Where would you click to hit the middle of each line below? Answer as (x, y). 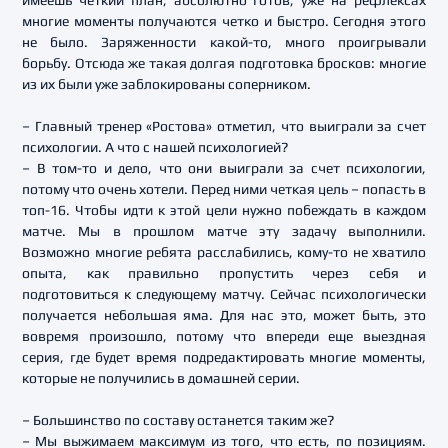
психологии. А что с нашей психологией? (155, 147)
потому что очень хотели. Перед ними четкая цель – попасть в (224, 189)
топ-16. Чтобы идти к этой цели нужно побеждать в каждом (224, 210)
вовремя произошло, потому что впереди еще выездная (224, 336)
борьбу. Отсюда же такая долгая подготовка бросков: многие (224, 63)
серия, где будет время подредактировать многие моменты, (224, 357)
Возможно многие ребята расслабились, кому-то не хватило (224, 252)
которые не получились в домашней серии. (161, 378)
